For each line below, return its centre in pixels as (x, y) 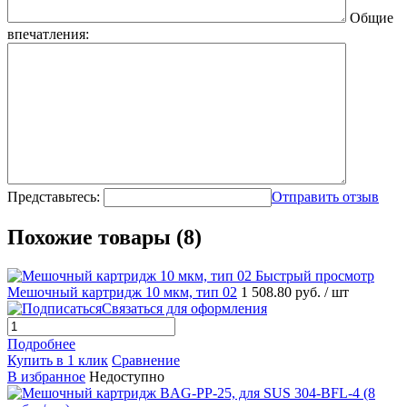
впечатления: (48, 35)
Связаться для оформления (184, 309)
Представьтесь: (54, 197)
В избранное (46, 377)
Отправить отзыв (325, 197)
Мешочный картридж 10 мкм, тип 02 (122, 293)
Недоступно (127, 377)
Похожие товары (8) (104, 238)
